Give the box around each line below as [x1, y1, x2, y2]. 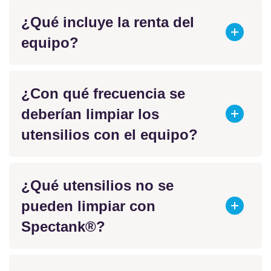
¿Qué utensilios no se [21, 177, 174, 194]
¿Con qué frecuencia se [21, 85, 185, 102]
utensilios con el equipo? [21, 126, 198, 143]
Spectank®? [21, 218, 105, 235]
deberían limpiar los [21, 105, 159, 122]
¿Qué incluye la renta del [21, 13, 194, 30]
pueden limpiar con [21, 197, 155, 214]
